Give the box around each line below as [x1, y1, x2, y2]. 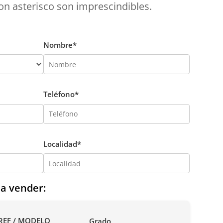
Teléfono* [43, 89, 79, 100]
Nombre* [43, 39, 77, 50]
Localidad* [43, 138, 82, 149]
